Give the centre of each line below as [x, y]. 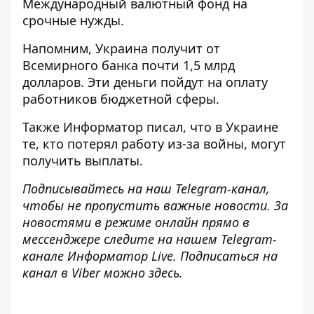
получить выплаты [81, 161]
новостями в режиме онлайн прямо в [136, 222]
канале [43, 256]
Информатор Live [120, 256]
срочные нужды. [73, 20]
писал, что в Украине [211, 127]
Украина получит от [156, 48]
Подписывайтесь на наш [97, 189]
